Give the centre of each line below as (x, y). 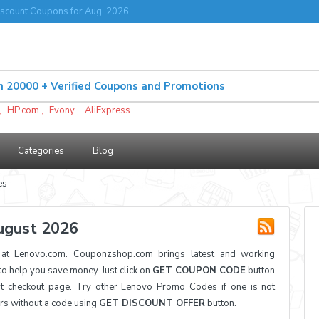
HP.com (23, 110)
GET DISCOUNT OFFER (152, 303)
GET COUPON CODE (199, 271)
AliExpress (108, 110)
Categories (41, 151)
